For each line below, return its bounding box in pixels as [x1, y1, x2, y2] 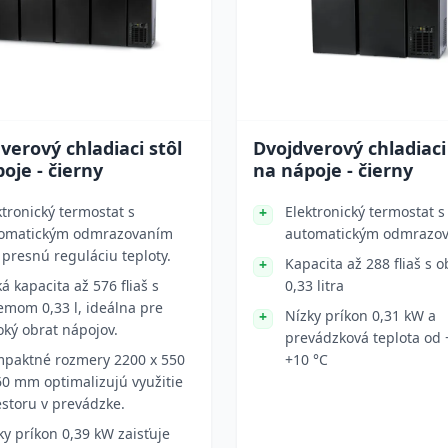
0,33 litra [285, 276, 344, 295]
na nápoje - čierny [253, 158, 413, 182]
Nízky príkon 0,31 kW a [285, 306, 436, 325]
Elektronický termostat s [285, 202, 445, 221]
